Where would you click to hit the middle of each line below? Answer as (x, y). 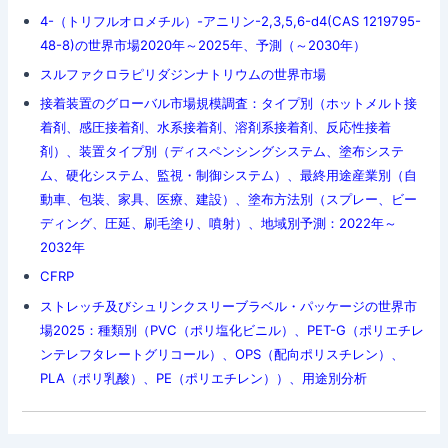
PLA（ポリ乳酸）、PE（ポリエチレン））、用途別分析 (203, 377)
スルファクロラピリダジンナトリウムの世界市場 (182, 74)
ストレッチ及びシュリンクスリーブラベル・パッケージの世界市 (228, 305)
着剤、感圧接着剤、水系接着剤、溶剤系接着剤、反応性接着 (215, 127)
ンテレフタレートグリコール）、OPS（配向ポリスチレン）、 (221, 353)
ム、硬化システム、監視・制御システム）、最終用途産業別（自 (228, 175)
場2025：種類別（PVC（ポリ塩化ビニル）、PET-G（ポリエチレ (231, 329)
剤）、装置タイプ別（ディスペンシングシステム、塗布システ (221, 151)
